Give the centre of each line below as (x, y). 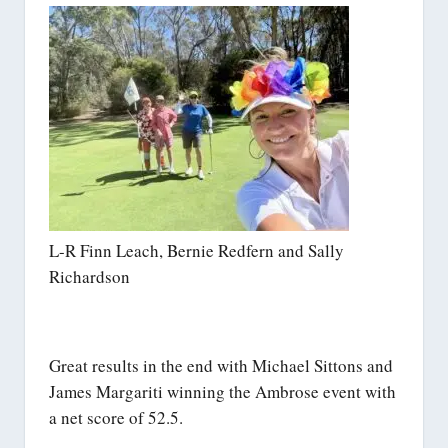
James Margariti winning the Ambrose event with (222, 392)
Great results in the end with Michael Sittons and (221, 366)
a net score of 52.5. (116, 418)
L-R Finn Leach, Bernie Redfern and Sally (196, 250)
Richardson (89, 276)
